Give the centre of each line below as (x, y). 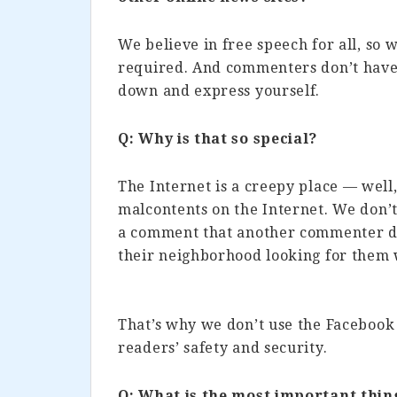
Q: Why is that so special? (218, 139)
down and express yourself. (219, 91)
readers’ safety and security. (223, 348)
